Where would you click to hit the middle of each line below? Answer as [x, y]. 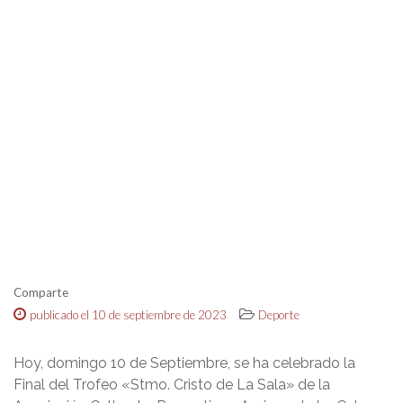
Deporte [279, 314]
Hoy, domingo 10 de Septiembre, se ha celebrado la [184, 363]
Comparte [41, 292]
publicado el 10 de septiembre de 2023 [128, 314]
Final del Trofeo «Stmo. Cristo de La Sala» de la [172, 384]
